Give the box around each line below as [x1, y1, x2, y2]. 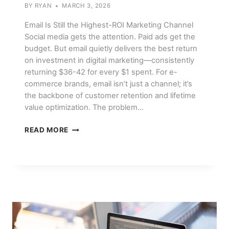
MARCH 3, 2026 [62, 2, 111, 10]
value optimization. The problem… [25, 103, 144, 112]
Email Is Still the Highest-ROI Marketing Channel [25, 20, 193, 30]
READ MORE [25, 126, 69, 134]
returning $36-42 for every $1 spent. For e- [25, 67, 177, 77]
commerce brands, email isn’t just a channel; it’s [25, 79, 192, 89]
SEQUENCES [68, 182, 114, 191]
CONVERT [68, 217, 105, 226]
